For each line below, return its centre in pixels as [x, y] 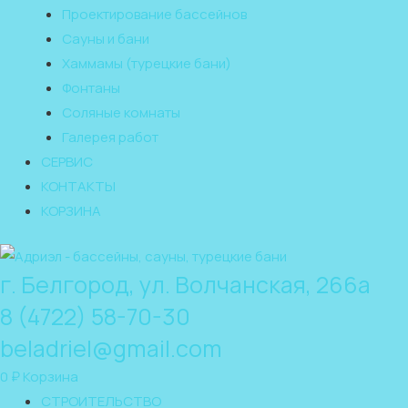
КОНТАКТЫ [78, 186]
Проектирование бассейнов [154, 14]
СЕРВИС [67, 161]
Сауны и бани [105, 38]
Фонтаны [91, 87]
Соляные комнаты [121, 112]
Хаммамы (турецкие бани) [146, 63]
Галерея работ [110, 137]
